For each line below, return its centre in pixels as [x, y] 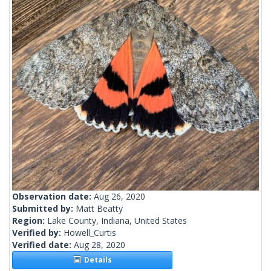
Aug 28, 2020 [100, 245]
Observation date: [53, 197]
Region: [30, 221]
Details [96, 260]
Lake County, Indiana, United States [117, 221]
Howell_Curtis [90, 233]
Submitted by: [44, 209]
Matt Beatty [99, 209]
